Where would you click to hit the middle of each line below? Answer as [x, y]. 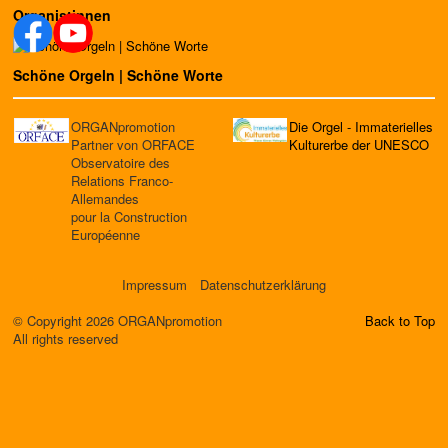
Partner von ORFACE [133, 144]
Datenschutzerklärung [263, 284]
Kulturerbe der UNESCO [359, 144]
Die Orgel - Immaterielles [361, 126]
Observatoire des [120, 162]
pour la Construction [129, 216]
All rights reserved [65, 338]
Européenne [105, 234]
